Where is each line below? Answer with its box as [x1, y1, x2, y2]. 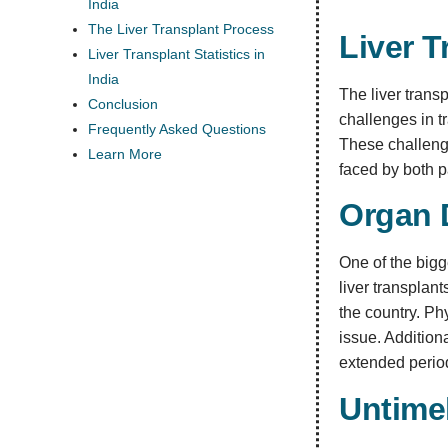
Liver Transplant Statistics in [88, 46, 265, 62]
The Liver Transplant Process [88, 21, 274, 37]
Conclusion [88, 96, 158, 112]
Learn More [88, 146, 162, 162]
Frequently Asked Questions [88, 121, 266, 137]
